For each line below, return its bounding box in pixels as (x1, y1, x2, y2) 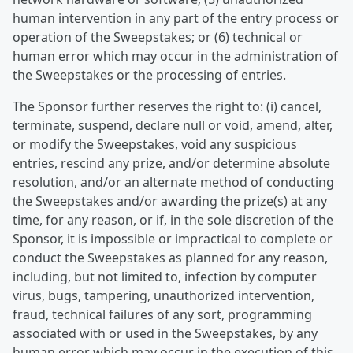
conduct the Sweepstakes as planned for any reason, (13, 249, 328, 266)
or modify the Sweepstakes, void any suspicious (13, 136, 297, 153)
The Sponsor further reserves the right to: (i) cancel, (13, 98, 321, 115)
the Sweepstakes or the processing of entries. (13, 66, 286, 84)
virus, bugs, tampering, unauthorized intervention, (13, 287, 314, 304)
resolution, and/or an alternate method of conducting (13, 173, 334, 191)
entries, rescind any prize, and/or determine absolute (13, 154, 330, 172)
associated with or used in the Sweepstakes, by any (13, 325, 318, 342)
